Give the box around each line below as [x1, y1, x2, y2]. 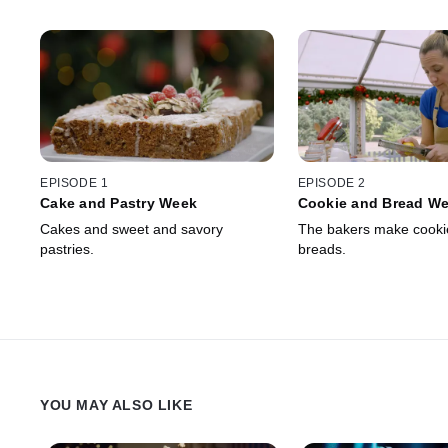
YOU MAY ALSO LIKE [40, 397, 193, 414]
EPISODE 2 [297, 176, 366, 191]
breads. [297, 241, 346, 258]
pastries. [40, 241, 94, 258]
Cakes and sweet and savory [40, 221, 223, 238]
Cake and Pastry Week [40, 195, 197, 212]
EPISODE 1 [40, 176, 109, 191]
